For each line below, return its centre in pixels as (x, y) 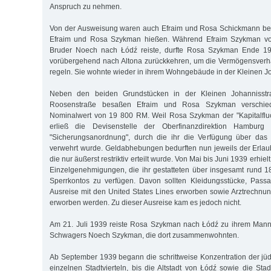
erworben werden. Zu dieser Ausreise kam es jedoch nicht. (145, 202)
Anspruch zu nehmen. (86, 6)
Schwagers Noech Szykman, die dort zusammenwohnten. (144, 235)
